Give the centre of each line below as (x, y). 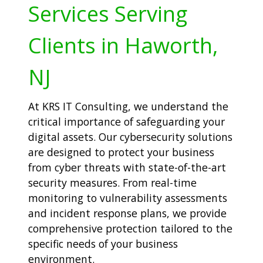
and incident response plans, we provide (127, 213)
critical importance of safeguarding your (127, 122)
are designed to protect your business (121, 152)
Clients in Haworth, (123, 45)
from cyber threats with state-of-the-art (127, 168)
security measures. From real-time (112, 183)
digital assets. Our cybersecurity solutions (130, 137)
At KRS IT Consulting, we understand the (128, 107)
